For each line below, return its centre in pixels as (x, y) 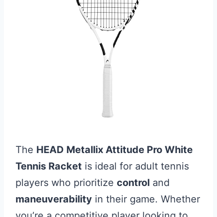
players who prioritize (66, 183)
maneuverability (54, 199)
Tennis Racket (49, 166)
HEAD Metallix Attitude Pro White (115, 150)
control (133, 183)
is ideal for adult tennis (135, 166)
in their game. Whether (146, 199)
